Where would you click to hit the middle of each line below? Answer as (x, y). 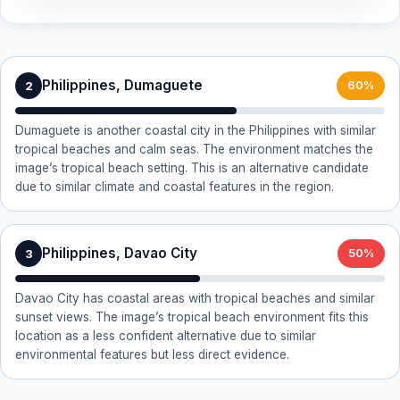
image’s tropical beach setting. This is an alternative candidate (192, 168)
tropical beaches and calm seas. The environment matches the (194, 149)
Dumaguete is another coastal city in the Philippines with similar (196, 130)
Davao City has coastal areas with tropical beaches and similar (195, 298)
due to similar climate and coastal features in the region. (175, 187)
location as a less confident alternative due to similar (166, 336)
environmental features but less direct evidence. (152, 354)
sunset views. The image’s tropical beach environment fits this (192, 317)
